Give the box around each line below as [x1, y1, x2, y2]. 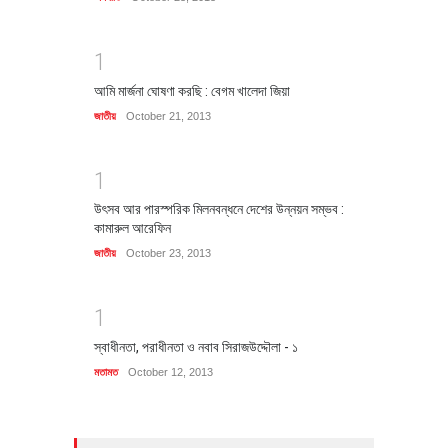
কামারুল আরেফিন [94, 220, 171, 237]
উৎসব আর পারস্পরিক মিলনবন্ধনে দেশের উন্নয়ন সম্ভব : [94, 201, 344, 218]
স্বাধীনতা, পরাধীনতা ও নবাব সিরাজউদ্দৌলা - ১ [94, 338, 298, 355]
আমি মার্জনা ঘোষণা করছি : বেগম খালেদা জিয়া [94, 82, 290, 99]
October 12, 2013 [128, 365, 213, 378]
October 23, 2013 [126, 247, 211, 260]
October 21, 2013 [126, 109, 211, 122]
